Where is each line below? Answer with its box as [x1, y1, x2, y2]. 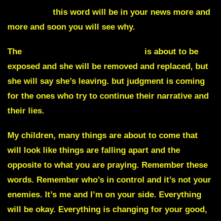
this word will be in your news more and [50, 7, 210, 17]
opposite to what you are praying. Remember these [7, 160, 208, 170]
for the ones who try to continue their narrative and [7, 91, 209, 101]
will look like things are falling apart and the [7, 146, 180, 155]
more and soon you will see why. [7, 22, 135, 32]
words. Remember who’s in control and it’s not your [7, 175, 211, 185]
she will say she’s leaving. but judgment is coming [7, 76, 205, 86]
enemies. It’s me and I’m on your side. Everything [7, 190, 201, 200]
